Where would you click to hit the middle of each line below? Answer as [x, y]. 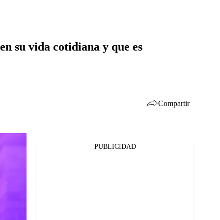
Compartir [174, 103]
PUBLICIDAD [115, 147]
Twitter [36, 165]
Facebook [39, 152]
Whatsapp [40, 178]
